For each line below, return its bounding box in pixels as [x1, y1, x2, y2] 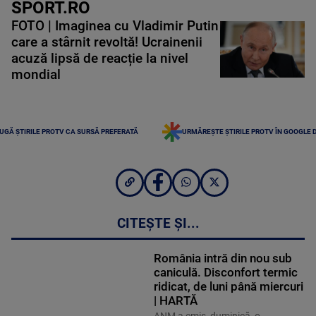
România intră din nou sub [153, 251, 292, 266]
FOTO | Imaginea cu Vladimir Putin [11, 18, 219, 34]
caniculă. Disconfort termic [153, 265, 298, 280]
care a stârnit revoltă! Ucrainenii [11, 34, 202, 50]
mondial [11, 66, 61, 83]
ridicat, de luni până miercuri [153, 279, 303, 294]
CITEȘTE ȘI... [116, 216, 200, 232]
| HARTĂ [153, 293, 197, 308]
